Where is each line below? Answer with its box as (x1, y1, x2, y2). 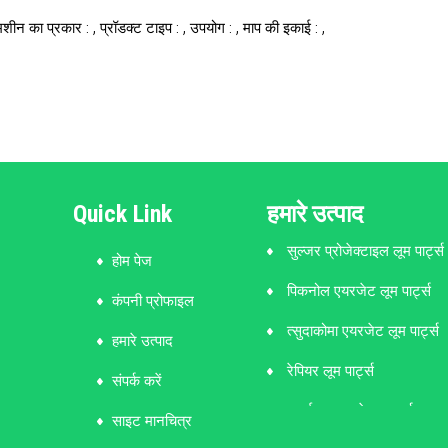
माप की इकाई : (243, 18, 322, 37)
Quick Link (72, 199, 172, 228)
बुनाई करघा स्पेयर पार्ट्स (287, 401, 414, 420)
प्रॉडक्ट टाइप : (100, 18, 183, 37)
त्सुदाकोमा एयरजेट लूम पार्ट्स (287, 321, 440, 340)
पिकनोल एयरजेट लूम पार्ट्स (287, 281, 432, 300)
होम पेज (111, 251, 152, 270)
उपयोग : (190, 18, 236, 37)
